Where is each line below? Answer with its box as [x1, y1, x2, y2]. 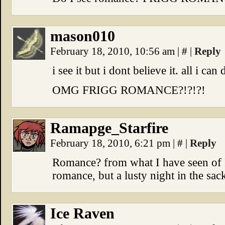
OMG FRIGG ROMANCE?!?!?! [52, 84, 205, 96]
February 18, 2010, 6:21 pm [50, 137, 173, 149]
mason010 [50, 28, 115, 45]
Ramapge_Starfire [50, 120, 168, 137]
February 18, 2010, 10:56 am [50, 45, 177, 57]
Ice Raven [50, 205, 115, 222]
